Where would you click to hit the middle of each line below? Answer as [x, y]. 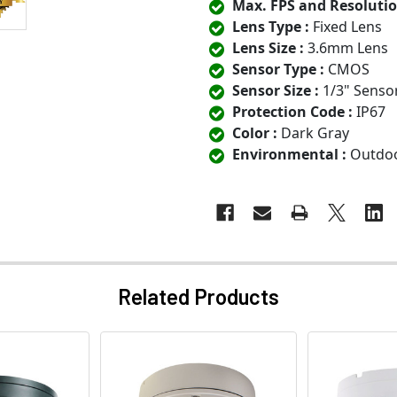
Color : [255, 133]
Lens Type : [271, 27]
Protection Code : [292, 112]
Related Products [198, 297]
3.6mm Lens [346, 48]
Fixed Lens [346, 27]
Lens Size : [268, 48]
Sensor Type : [278, 70]
